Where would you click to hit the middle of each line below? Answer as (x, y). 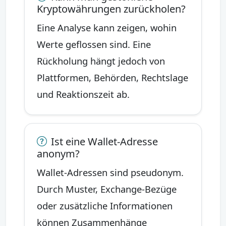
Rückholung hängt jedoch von (101, 61)
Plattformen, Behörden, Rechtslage (112, 77)
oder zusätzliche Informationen (105, 205)
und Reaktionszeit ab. (83, 94)
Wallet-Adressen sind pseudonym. (110, 172)
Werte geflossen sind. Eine (94, 44)
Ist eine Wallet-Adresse (104, 141)
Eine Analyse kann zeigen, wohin (107, 27)
